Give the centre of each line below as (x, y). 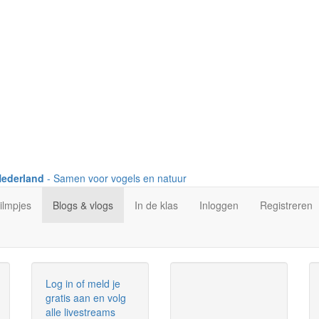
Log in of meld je (83, 284)
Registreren (286, 205)
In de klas (156, 205)
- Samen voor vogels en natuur (115, 178)
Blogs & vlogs (83, 205)
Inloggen (219, 205)
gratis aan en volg (86, 298)
